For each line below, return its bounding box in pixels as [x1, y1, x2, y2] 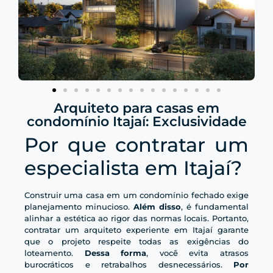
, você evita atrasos [146, 248, 249, 258]
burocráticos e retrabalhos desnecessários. [24, 260, 233, 270]
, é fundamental [181, 202, 249, 212]
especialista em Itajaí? [24, 156, 242, 180]
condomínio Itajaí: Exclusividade [26, 113, 247, 130]
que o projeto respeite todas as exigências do [24, 236, 249, 247]
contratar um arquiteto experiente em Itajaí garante [24, 225, 249, 235]
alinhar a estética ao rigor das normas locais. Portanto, [24, 213, 249, 224]
